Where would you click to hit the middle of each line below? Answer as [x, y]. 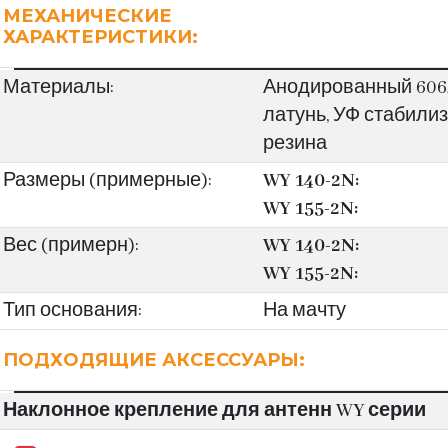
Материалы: [58, 88]
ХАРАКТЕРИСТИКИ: [100, 37]
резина [294, 144]
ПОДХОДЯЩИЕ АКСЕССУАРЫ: [154, 360]
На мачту [304, 311]
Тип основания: [72, 311]
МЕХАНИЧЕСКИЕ [87, 16]
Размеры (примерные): [107, 181]
